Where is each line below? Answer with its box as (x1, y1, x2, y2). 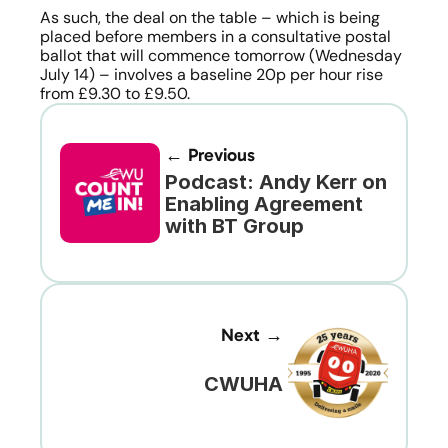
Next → (221, 324, 283, 346)
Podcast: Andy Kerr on (165, 169, 387, 194)
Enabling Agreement (165, 191, 363, 216)
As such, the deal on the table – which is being (40, 7, 380, 28)
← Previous (165, 144, 255, 166)
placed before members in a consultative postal (40, 26, 391, 47)
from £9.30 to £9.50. (40, 83, 190, 104)
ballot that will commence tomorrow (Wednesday (40, 45, 402, 66)
